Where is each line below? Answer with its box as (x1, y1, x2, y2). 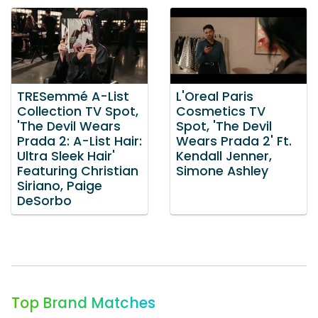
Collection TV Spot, (17, 103, 138, 121)
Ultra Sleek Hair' (17, 148, 115, 165)
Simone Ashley (176, 163, 268, 180)
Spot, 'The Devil (176, 118, 272, 136)
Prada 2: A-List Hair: (17, 133, 142, 150)
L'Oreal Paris (176, 88, 253, 106)
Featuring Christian (17, 163, 138, 180)
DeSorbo (17, 192, 72, 210)
